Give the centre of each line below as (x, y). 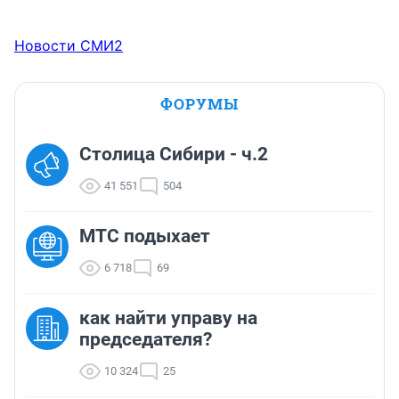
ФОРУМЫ (199, 104)
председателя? (146, 340)
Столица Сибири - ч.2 (174, 155)
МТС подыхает (145, 236)
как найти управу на (168, 318)
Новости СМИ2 (69, 46)
